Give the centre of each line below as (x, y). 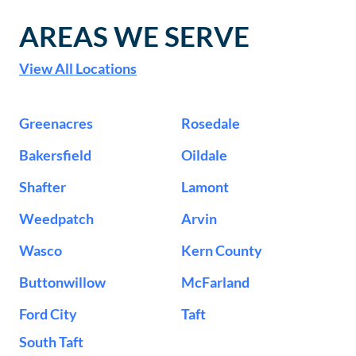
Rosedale (211, 124)
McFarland (215, 282)
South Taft (51, 342)
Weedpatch (56, 219)
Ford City (48, 314)
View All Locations (78, 69)
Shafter (43, 187)
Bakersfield (55, 155)
